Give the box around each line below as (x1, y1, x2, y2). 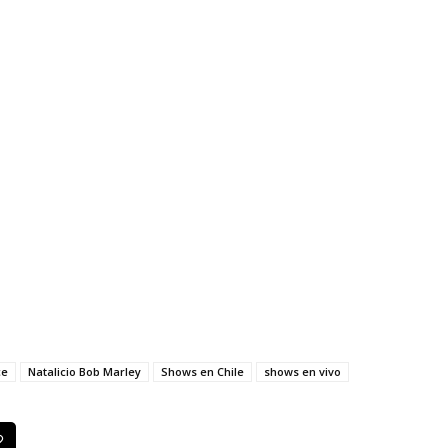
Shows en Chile (161, 363, 244, 379)
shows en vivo (264, 363, 341, 379)
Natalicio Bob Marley (28, 363, 141, 379)
